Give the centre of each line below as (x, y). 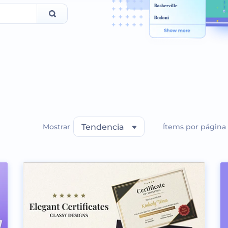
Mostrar (56, 126)
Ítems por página (194, 126)
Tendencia (103, 127)
